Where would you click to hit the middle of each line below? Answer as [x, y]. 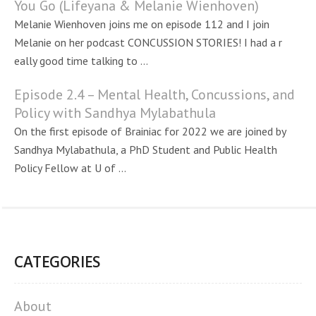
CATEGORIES [57, 262]
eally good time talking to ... [81, 61]
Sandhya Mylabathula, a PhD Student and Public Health [146, 150]
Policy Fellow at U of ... [70, 168]
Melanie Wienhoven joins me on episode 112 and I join [142, 24]
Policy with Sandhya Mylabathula [115, 113]
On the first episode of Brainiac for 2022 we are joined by [150, 131]
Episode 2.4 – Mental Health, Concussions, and [154, 95]
